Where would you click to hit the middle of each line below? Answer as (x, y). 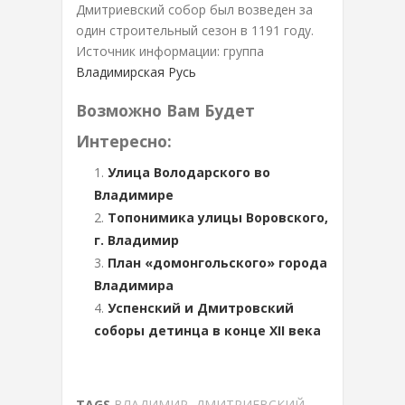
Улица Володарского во (189, 172)
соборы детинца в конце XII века (207, 330)
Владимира (134, 285)
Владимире (134, 194)
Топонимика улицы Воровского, (218, 217)
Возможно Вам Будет (165, 110)
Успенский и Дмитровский (201, 307)
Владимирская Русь (136, 71)
